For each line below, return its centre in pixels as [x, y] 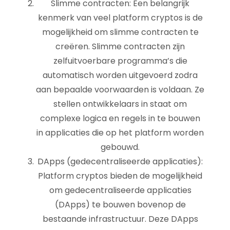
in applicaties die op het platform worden [120, 133]
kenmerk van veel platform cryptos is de [120, 18]
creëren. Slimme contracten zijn [120, 46]
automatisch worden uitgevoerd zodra [120, 75]
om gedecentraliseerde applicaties [120, 190]
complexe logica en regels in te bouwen [120, 118]
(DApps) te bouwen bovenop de [120, 205]
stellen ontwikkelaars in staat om [120, 104]
